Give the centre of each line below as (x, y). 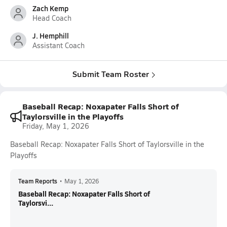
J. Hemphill (51, 35)
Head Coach (52, 18)
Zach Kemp (50, 8)
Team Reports (38, 181)
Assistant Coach (59, 45)
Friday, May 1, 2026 (56, 126)
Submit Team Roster (110, 74)
